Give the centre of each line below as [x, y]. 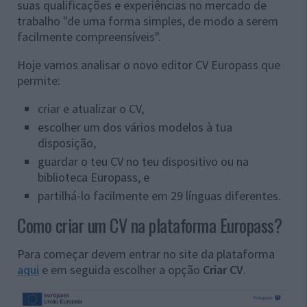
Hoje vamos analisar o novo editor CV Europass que [149, 65]
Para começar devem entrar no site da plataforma [146, 254]
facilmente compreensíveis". [89, 37]
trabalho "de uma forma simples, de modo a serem [148, 21]
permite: [39, 81]
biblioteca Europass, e [94, 177]
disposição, [67, 143]
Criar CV [223, 269]
